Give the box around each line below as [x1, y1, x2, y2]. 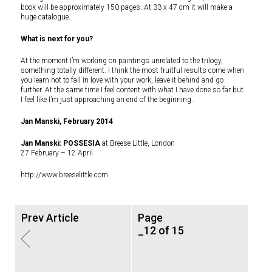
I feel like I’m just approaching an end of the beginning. [21, 95, 193, 104]
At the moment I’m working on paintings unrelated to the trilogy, [21, 56, 223, 66]
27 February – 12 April [21, 149, 93, 158]
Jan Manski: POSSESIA [21, 139, 100, 148]
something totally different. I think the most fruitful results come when [21, 66, 244, 75]
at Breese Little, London [100, 139, 175, 148]
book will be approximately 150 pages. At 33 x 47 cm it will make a [21, 3, 233, 12]
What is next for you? [21, 35, 93, 44]
